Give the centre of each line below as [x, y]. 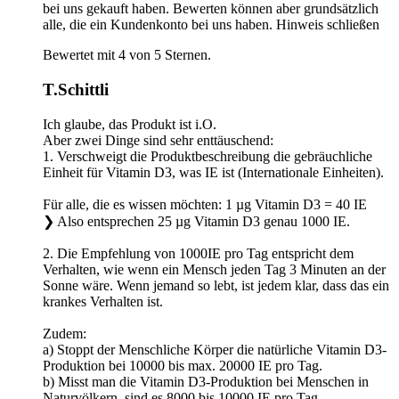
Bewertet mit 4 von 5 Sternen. [127, 55]
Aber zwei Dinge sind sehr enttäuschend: [158, 140]
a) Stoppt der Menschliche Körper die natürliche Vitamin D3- [215, 349]
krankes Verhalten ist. [103, 301]
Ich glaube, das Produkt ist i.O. [130, 124]
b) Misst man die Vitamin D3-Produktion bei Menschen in [206, 381]
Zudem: [65, 333]
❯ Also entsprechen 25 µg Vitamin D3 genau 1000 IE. [196, 221]
